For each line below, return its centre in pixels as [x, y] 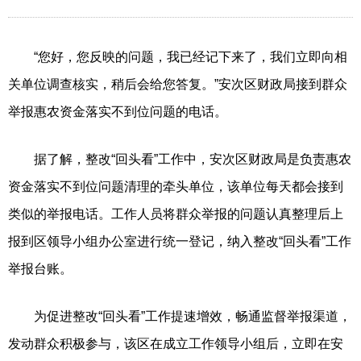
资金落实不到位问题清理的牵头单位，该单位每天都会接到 [176, 186]
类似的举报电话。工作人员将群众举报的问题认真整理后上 [176, 214]
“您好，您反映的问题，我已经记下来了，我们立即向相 [178, 56]
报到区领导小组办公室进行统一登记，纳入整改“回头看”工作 [180, 241]
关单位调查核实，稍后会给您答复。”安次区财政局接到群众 [178, 84]
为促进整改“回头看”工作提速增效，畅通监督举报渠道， [180, 316]
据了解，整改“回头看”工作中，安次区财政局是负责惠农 [180, 159]
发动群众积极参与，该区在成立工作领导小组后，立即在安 [176, 343]
